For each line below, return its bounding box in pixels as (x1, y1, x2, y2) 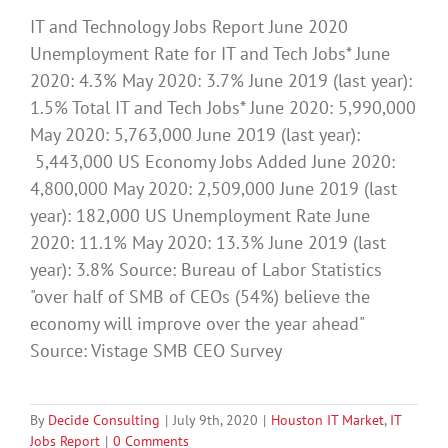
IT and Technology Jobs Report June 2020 (30, 14, 348, 38)
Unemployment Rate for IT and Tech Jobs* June (30, 41, 390, 65)
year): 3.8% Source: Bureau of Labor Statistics (30, 257, 382, 281)
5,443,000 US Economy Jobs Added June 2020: (30, 149, 395, 173)
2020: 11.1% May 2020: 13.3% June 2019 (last (30, 230, 386, 254)
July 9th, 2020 (173, 410, 258, 429)
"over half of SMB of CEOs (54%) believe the (30, 284, 370, 308)
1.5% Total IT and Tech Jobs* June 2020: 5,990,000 (30, 95, 416, 119)
